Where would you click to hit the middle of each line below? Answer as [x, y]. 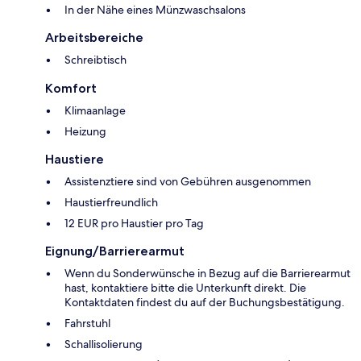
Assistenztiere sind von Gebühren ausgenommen [188, 182]
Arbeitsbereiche [94, 38]
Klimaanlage [95, 111]
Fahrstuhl [87, 324]
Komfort [71, 89]
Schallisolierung [104, 344]
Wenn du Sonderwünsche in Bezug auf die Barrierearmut [207, 274]
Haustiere [75, 160]
